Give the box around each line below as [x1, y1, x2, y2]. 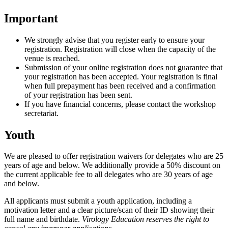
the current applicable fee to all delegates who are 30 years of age [4, 170, 213, 179]
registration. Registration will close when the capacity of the [24, 44, 216, 53]
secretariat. [24, 108, 59, 118]
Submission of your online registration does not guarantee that [24, 63, 222, 72]
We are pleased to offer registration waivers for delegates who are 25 [4, 152, 223, 161]
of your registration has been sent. [24, 90, 132, 99]
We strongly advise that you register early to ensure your [24, 35, 205, 44]
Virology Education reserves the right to [82, 215, 209, 224]
